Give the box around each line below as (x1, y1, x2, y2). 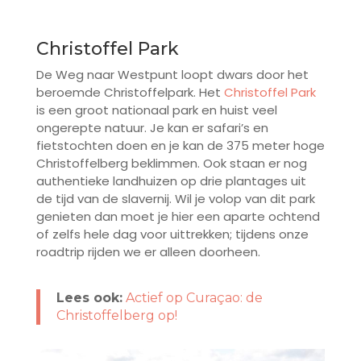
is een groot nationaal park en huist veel (35, 101, 277, 118)
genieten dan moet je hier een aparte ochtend (35, 207, 320, 225)
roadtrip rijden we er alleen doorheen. (35, 243, 260, 260)
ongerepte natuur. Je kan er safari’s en (35, 118, 268, 136)
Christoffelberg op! (56, 307, 177, 323)
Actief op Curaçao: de (125, 289, 263, 305)
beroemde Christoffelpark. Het (35, 83, 224, 101)
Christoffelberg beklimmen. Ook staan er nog (35, 154, 307, 172)
